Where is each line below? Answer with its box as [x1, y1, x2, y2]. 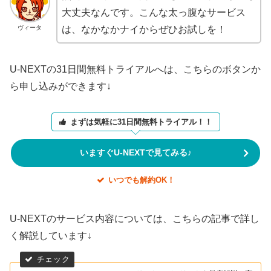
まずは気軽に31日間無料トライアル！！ [70, 117, 212, 126]
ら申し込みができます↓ [10, 80, 111, 91]
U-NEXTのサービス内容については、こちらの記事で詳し [10, 213, 260, 224]
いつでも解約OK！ [108, 175, 175, 185]
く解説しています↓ [10, 230, 92, 241]
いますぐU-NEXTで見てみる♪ [79, 148, 192, 158]
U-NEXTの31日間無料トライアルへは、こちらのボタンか [10, 64, 261, 74]
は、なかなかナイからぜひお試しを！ [61, 24, 226, 34]
